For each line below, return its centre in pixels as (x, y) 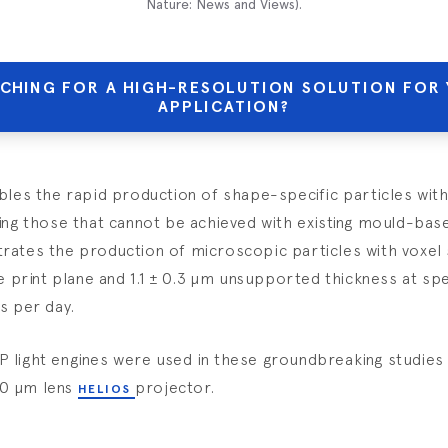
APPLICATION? (224, 107)
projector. (175, 387)
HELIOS (106, 389)
